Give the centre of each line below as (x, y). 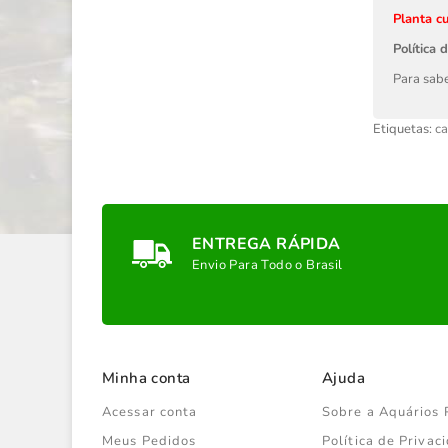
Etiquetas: (403, 129)
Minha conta (146, 378)
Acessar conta (150, 412)
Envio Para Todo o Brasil (267, 265)
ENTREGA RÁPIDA (266, 244)
